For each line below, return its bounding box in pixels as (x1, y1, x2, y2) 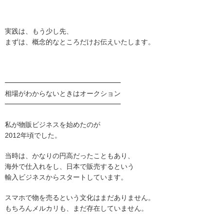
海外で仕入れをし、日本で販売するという (5, 163, 134, 170)
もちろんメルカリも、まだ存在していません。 (5, 204, 148, 212)
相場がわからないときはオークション (5, 90, 121, 97)
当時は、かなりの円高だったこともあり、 (5, 152, 134, 160)
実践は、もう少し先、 (5, 27, 73, 35)
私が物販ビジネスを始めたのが (5, 121, 100, 128)
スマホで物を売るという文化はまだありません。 (5, 194, 155, 201)
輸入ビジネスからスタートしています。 (5, 173, 127, 181)
